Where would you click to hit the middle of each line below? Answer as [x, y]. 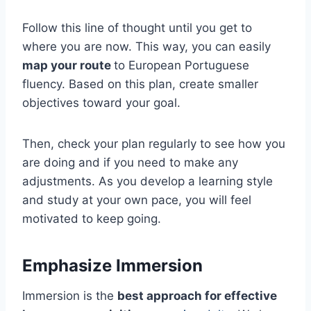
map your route [68, 66]
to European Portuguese [182, 66]
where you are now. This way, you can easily [146, 47]
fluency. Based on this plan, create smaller [140, 84]
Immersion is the [70, 296]
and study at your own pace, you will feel [137, 200]
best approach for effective [197, 296]
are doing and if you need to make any [130, 163]
